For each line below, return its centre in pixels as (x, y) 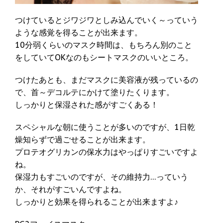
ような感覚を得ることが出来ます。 (79, 33)
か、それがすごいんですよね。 (71, 189)
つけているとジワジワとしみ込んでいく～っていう (107, 20)
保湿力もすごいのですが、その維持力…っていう (102, 177)
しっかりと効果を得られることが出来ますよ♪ (97, 202)
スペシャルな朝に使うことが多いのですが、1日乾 (105, 127)
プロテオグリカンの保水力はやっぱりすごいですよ (107, 152)
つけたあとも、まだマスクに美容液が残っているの (107, 80)
